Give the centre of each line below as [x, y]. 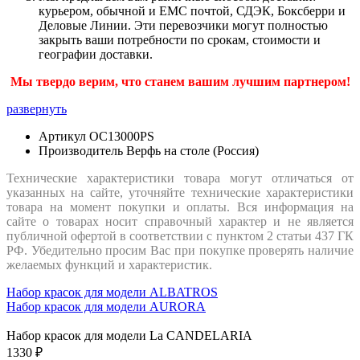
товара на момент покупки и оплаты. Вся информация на [180, 207]
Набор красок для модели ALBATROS [112, 292]
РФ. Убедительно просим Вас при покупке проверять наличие [180, 250]
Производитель [81, 150]
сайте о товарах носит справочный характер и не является [180, 221]
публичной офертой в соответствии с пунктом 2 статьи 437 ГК [180, 235]
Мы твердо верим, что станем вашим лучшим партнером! [180, 81]
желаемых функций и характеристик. [109, 264]
